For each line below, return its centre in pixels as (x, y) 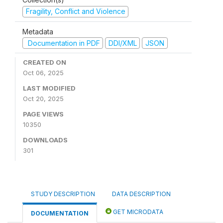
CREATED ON (45, 62)
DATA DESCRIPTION (141, 194)
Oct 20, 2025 (43, 99)
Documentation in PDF (63, 43)
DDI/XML (122, 43)
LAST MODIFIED (49, 88)
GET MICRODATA (137, 212)
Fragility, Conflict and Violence (75, 11)
